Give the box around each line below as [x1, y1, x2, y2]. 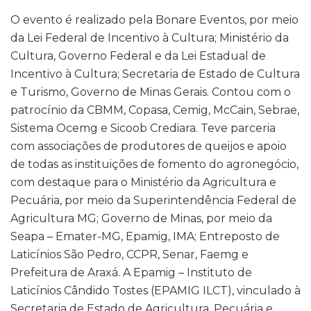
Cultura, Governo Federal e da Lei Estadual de [10, 49, 266, 63]
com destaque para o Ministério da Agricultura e [10, 176, 276, 190]
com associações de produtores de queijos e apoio [10, 140, 287, 153]
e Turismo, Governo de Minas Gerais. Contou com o [10, 85, 291, 99]
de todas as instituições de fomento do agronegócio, [10, 158, 299, 171]
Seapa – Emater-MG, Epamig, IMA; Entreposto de [10, 230, 280, 244]
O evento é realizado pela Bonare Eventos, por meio [10, 13, 299, 27]
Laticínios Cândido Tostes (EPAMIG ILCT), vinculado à [10, 284, 301, 298]
